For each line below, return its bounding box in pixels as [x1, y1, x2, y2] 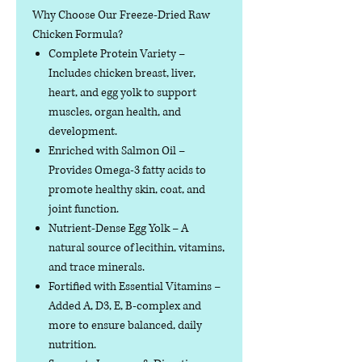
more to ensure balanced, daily [48, 318, 202, 334]
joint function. [48, 201, 119, 217]
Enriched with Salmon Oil [48, 143, 176, 159]
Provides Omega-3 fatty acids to [48, 162, 206, 179]
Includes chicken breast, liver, [48, 65, 196, 82]
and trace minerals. [48, 259, 145, 276]
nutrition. [48, 337, 96, 353]
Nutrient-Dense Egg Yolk [48, 221, 170, 237]
